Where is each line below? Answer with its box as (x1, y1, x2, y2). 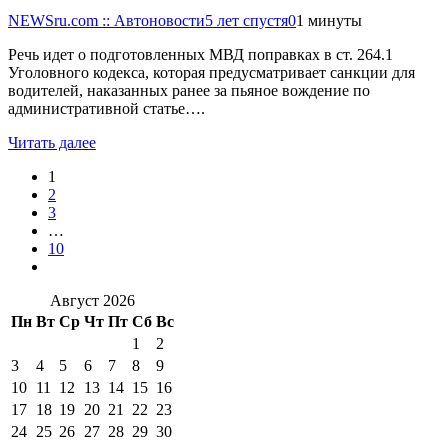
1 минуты (296, 11, 362, 29)
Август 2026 (50, 291, 135, 309)
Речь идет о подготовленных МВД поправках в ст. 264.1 (8, 45, 393, 63)
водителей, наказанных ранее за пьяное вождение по (8, 81, 370, 99)
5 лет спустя (205, 11, 288, 29)
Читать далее (8, 133, 96, 151)
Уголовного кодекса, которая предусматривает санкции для (8, 63, 415, 81)
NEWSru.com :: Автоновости (8, 11, 205, 29)
